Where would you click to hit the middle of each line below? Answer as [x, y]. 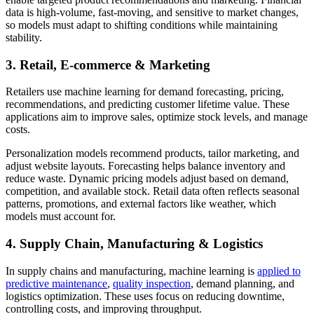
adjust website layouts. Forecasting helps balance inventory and [145, 166]
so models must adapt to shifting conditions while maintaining [142, 25]
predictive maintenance [56, 283]
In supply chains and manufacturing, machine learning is [131, 271]
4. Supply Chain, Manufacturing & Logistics [134, 244]
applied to [279, 271]
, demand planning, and [243, 283]
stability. [24, 37]
